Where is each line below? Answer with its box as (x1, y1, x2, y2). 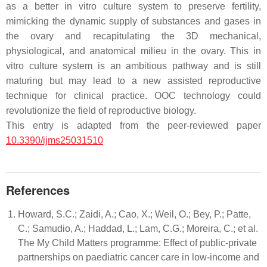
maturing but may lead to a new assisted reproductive (6, 75, 261, 86)
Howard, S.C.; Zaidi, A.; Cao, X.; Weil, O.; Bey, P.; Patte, (18, 209, 251, 219)
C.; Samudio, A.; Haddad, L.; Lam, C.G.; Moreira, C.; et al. (18, 223, 258, 234)
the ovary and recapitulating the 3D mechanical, (6, 30, 261, 41)
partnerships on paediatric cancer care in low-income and (18, 252, 259, 262)
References (6, 181, 70, 198)
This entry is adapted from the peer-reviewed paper (6, 120, 261, 131)
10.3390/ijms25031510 (6, 135, 103, 145)
